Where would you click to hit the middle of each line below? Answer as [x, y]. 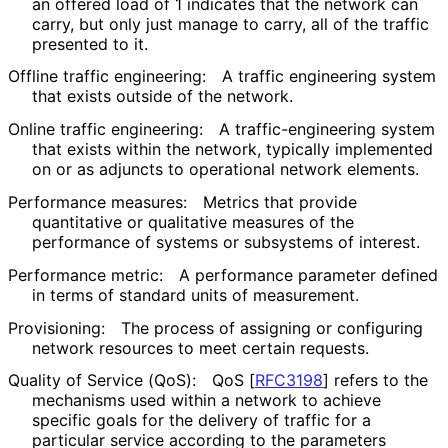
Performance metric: [85, 274]
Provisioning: [56, 327]
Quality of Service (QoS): [102, 380]
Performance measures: [97, 202]
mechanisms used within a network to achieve [206, 400]
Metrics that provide [280, 202]
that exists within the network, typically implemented [232, 149]
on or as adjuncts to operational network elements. [225, 169]
